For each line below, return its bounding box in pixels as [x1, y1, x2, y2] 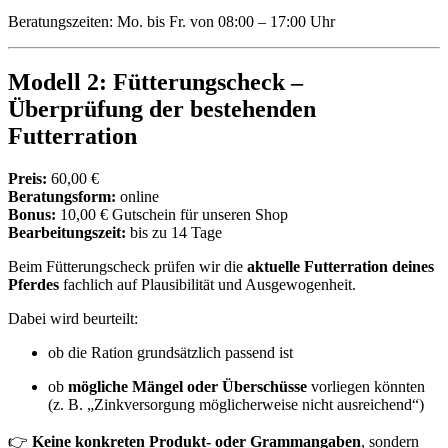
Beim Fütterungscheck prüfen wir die [8, 258, 247, 276]
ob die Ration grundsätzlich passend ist [48, 344, 293, 362]
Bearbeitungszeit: [8, 224, 126, 242]
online [116, 188, 159, 206]
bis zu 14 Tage [126, 224, 222, 242]
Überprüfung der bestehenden [8, 96, 316, 123]
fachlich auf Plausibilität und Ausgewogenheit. [59, 276, 356, 294]
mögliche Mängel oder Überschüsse [68, 378, 307, 396]
